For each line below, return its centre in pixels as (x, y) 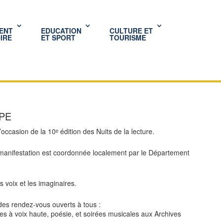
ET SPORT (58, 37)
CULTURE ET (131, 31)
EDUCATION (61, 31)
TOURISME (128, 37)
